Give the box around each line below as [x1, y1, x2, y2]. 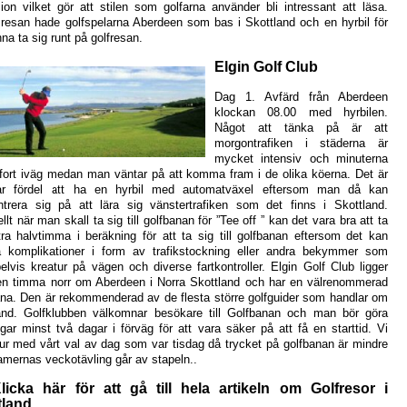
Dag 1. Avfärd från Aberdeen [214, 89, 388, 104]
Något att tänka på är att [214, 120, 388, 134]
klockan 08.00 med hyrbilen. [214, 104, 388, 119]
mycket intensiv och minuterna [214, 151, 388, 165]
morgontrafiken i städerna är [214, 135, 388, 150]
